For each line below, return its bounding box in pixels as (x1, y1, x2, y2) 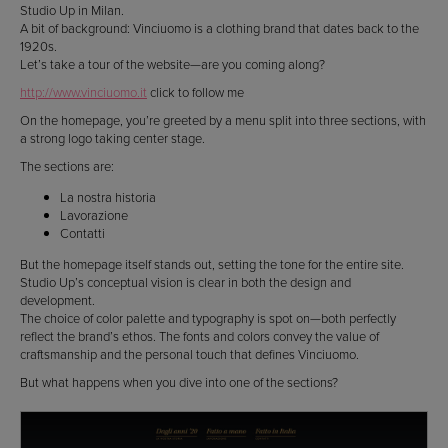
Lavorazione (60, 206, 128, 225)
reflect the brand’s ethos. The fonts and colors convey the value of (20, 327, 379, 346)
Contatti (60, 224, 105, 243)
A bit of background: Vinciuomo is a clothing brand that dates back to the (20, 19, 419, 38)
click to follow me (147, 83, 244, 102)
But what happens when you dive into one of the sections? (20, 373, 338, 392)
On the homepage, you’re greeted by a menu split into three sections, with (20, 111, 426, 130)
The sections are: (20, 157, 114, 176)
